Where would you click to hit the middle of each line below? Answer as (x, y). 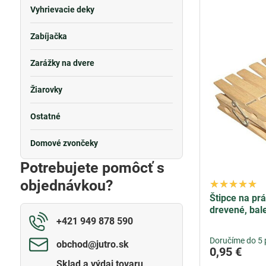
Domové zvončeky (64, 143)
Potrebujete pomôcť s (92, 168)
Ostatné (45, 116)
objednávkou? (66, 186)
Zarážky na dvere (62, 63)
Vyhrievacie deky (62, 9)
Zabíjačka (48, 36)
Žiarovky (46, 90)
